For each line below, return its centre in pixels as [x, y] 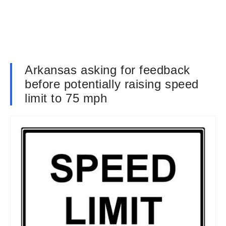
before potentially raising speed [112, 84]
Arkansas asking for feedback [107, 70]
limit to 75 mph [66, 98]
